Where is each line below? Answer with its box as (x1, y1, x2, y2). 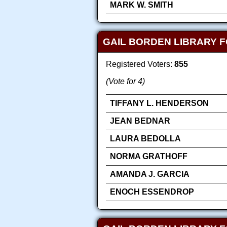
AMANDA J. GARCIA (110, 169, 190, 178)
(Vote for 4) (106, 77, 145, 86)
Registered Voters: (106, 59, 174, 68)
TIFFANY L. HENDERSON (110, 98, 209, 107)
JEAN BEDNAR (110, 116, 170, 125)
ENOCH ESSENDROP (110, 187, 194, 196)
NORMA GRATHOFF (110, 152, 187, 161)
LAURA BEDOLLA (110, 134, 181, 143)
